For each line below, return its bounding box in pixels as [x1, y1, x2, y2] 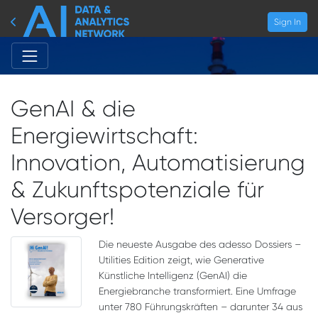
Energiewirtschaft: [11, 123, 198, 149]
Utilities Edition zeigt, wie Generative [99, 254, 264, 265]
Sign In [274, 16, 301, 27]
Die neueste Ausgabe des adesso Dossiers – [99, 238, 301, 250]
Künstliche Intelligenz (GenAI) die [99, 270, 247, 281]
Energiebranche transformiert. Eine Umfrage [99, 285, 296, 297]
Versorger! [11, 204, 114, 230]
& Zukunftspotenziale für [11, 177, 264, 203]
